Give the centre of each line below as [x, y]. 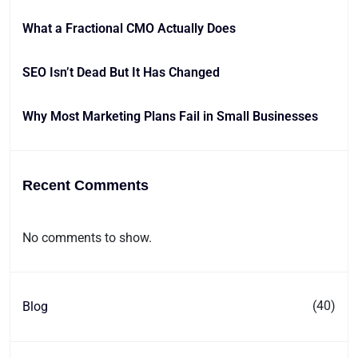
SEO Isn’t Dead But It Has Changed [121, 72]
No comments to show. [87, 238]
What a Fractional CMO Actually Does [129, 28]
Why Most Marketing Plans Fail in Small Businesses [170, 116]
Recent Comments [86, 185]
